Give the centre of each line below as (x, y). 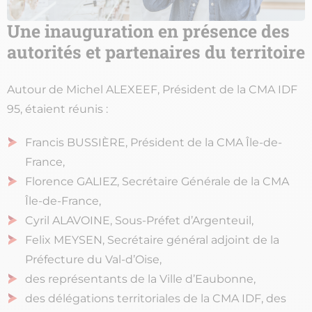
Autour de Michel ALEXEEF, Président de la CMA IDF (152, 90)
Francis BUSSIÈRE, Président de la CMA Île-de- (154, 143)
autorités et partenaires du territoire (156, 52)
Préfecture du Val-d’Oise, (93, 260)
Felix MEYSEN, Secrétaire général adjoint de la (152, 240)
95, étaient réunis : (57, 109)
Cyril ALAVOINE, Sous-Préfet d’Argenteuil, (139, 221)
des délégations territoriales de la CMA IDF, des (156, 299)
